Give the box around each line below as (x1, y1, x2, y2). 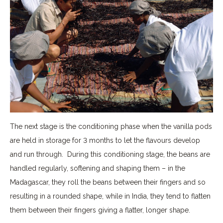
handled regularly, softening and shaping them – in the (10, 164, 185, 173)
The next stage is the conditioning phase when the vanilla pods (10, 122, 212, 131)
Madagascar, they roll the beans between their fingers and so (10, 178, 206, 187)
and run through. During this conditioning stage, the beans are (10, 150, 210, 159)
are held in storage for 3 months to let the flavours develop (10, 136, 200, 145)
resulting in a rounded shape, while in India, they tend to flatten (10, 192, 211, 201)
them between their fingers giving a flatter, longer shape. (10, 206, 190, 215)
